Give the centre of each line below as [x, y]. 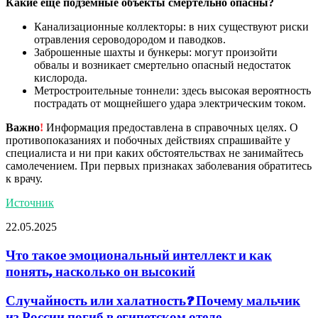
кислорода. [61, 77]
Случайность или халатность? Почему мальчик [153, 301]
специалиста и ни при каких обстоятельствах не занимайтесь [154, 153]
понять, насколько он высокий [100, 271]
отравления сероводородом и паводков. [130, 39]
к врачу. [24, 178]
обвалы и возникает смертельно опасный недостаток [163, 65]
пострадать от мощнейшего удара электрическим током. [170, 103]
